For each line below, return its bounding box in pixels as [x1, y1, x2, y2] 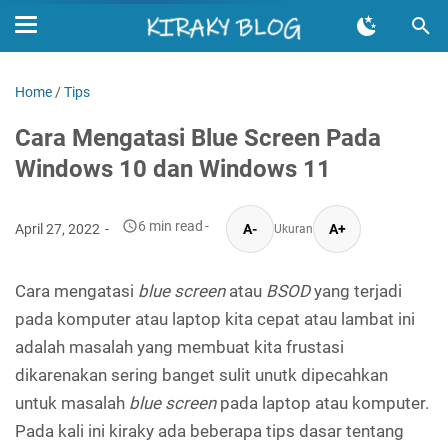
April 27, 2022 [15, 221, 103, 237]
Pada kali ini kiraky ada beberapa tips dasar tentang [15, 421, 404, 441]
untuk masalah [15, 393, 129, 413]
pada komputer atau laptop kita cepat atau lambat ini [15, 309, 415, 329]
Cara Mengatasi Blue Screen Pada [15, 124, 381, 152]
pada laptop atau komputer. [216, 393, 429, 413]
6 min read [138, 217, 203, 234]
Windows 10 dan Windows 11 [15, 155, 331, 183]
